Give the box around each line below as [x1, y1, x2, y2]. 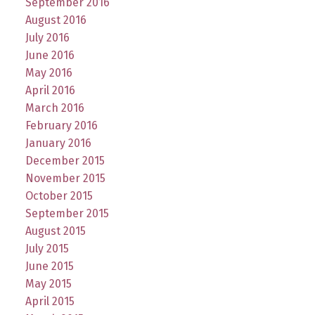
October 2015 [25, 188, 93, 202]
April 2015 [25, 294, 75, 308]
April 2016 [25, 83, 75, 97]
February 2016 [25, 118, 98, 132]
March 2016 [25, 101, 84, 115]
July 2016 [25, 30, 70, 44]
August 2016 [25, 13, 86, 27]
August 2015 [25, 224, 86, 238]
